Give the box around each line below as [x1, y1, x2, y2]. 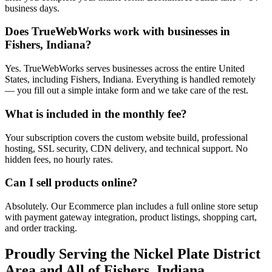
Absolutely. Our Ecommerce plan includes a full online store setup [5, 201, 258, 212]
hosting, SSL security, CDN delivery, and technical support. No [5, 143, 248, 154]
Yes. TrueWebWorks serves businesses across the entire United [5, 63, 245, 74]
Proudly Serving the [5, 245, 134, 262]
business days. [5, 2, 59, 13]
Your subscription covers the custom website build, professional [5, 132, 248, 143]
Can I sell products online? [5, 176, 138, 189]
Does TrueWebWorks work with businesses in [5, 25, 230, 38]
